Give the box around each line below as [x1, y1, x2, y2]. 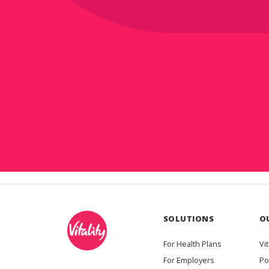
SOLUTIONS [163, 213, 214, 225]
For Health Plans [163, 238, 222, 250]
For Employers [163, 255, 214, 266]
